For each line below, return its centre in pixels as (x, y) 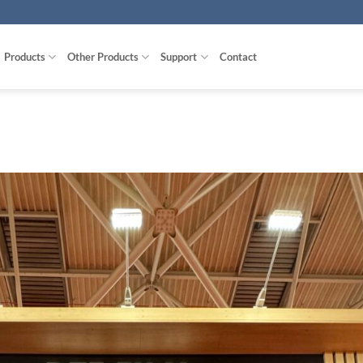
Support (179, 57)
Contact (238, 57)
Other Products (103, 57)
